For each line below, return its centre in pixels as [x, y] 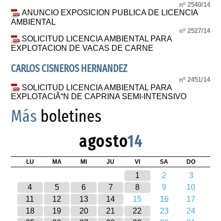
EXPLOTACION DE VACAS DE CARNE [82, 48]
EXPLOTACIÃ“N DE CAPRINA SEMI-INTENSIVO [99, 97]
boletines [70, 116]
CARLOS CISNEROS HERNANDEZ [69, 69]
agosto [103, 142]
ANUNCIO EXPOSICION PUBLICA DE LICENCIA [110, 13]
